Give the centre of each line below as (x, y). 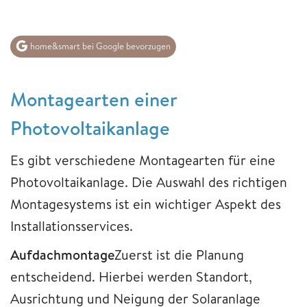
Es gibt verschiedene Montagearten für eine (143, 160)
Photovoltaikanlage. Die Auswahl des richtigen (149, 182)
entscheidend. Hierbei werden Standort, (131, 277)
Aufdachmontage (62, 255)
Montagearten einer (94, 99)
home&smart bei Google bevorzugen (99, 46)
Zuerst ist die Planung (179, 255)
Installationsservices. (72, 226)
